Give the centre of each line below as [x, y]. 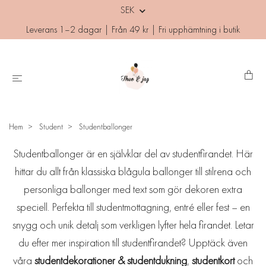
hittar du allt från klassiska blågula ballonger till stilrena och [133, 171]
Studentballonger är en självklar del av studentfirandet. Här [133, 153]
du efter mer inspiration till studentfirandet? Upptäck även [133, 243]
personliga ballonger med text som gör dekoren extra [133, 189]
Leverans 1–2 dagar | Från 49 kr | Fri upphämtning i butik [133, 29]
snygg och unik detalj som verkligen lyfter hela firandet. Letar [133, 225]
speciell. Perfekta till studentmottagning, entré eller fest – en [133, 207]
